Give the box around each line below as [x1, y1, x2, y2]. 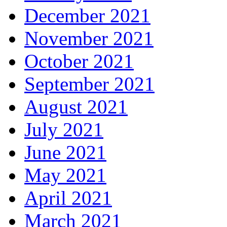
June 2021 [24, 141, 106, 164]
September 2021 [24, 73, 155, 95]
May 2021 [24, 164, 106, 186]
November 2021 [24, 27, 154, 50]
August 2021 [24, 96, 128, 118]
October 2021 [24, 50, 134, 72]
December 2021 [24, 5, 150, 27]
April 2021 [24, 187, 112, 209]
